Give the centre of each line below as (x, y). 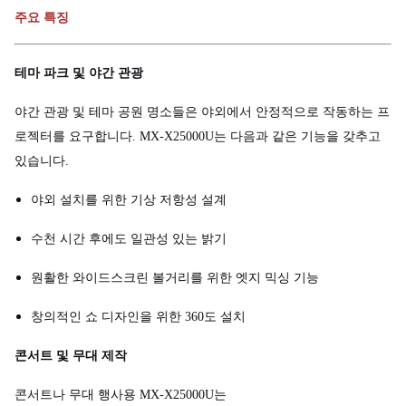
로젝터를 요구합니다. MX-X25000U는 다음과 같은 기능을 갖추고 (198, 136)
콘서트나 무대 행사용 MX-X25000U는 (121, 394)
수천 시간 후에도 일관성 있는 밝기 (129, 238)
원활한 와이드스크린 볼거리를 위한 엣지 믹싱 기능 (175, 277)
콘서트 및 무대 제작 (71, 355)
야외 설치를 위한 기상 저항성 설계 (129, 199)
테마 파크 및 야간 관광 (79, 72)
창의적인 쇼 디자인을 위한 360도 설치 (138, 316)
